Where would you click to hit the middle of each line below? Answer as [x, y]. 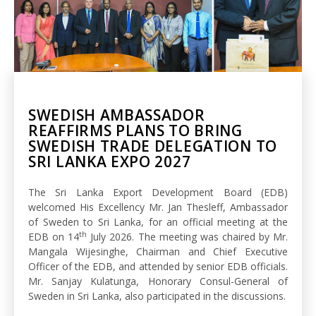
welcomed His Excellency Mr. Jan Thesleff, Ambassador [158, 207]
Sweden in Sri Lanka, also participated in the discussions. [157, 296]
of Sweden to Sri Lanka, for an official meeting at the [158, 221]
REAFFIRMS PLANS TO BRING [135, 130]
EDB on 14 [54, 236]
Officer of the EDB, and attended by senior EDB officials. [158, 266]
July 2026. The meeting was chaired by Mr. [188, 236]
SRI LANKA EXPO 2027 [110, 161]
